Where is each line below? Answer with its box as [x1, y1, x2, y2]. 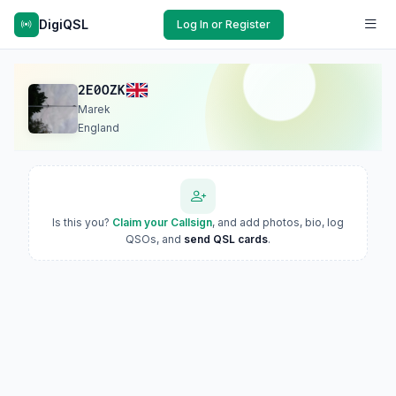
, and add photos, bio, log [212, 216, 344, 229]
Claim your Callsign [112, 216, 212, 229]
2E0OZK [78, 82, 126, 97]
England [78, 121, 119, 134]
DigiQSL [39, 16, 88, 32]
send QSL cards [184, 232, 268, 246]
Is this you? [52, 216, 112, 229]
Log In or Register [177, 17, 270, 31]
